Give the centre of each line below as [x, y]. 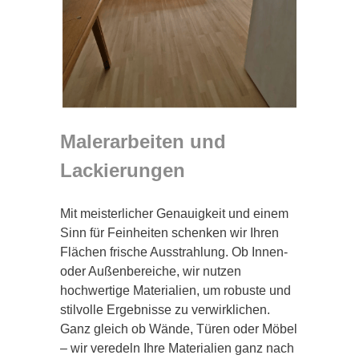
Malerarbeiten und [143, 141]
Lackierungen [123, 170]
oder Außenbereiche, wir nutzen [151, 271]
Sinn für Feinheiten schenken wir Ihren [169, 232]
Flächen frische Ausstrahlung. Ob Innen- [174, 252]
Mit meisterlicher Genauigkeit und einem [174, 213]
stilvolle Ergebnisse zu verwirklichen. [165, 309]
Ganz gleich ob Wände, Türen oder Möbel [179, 329]
